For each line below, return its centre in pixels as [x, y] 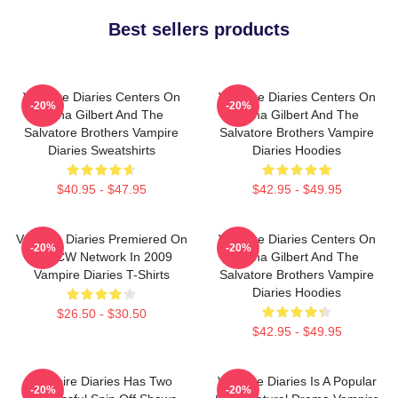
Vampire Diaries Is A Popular [297, 381]
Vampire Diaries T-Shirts [101, 275]
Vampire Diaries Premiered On [101, 239]
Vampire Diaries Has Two [101, 381]
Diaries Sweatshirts [101, 150]
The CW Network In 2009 [101, 257]
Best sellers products [199, 29]
